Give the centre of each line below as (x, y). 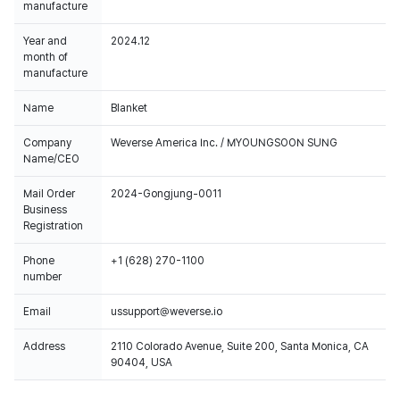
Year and (45, 41)
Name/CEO (51, 159)
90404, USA (142, 362)
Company (47, 143)
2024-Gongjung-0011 (166, 194)
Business (45, 210)
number (42, 277)
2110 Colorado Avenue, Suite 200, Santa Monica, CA (240, 346)
